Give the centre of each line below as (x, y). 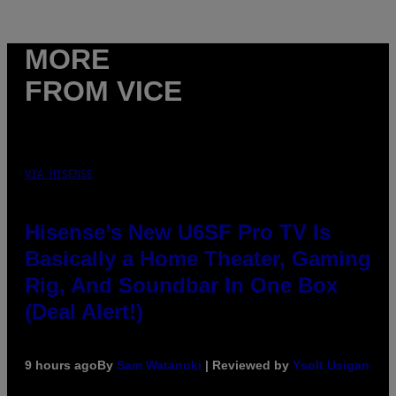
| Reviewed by (247, 365)
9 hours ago (61, 365)
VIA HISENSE (59, 174)
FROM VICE (103, 91)
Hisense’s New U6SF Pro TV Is (178, 232)
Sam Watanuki (159, 365)
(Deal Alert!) (84, 311)
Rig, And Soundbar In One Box (181, 285)
